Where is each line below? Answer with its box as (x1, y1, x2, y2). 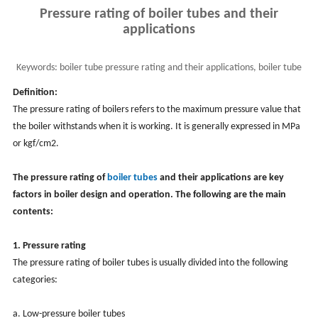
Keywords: (16, 62, 57, 73)
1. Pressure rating (12, 240, 86, 251)
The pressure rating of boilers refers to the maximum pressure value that (12, 104, 301, 115)
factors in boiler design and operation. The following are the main (12, 189, 286, 200)
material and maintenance (106, 80, 212, 92)
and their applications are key (157, 172, 284, 183)
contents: (12, 206, 53, 217)
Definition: (12, 87, 57, 98)
